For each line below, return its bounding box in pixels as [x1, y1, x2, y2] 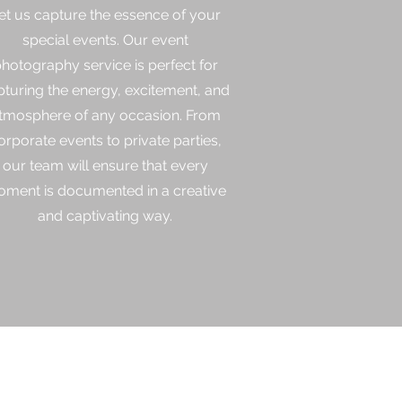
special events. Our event [22, 31, 188, 48]
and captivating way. [38, 206, 172, 224]
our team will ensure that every [2, 156, 208, 174]
